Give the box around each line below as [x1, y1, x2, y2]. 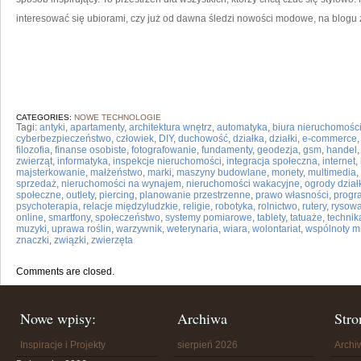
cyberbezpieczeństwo [16, 133, 111, 144]
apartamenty [70, 122, 124, 133]
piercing [99, 189, 135, 201]
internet [322, 156, 355, 167]
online [16, 212, 44, 223]
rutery [302, 201, 326, 212]
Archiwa [177, 309, 227, 328]
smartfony [48, 212, 90, 223]
